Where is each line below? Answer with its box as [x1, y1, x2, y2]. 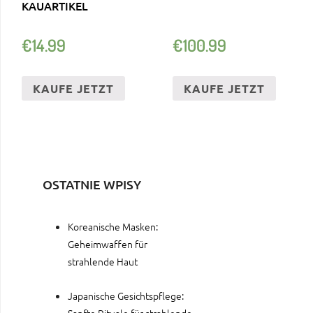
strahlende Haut [68, 254, 138, 269]
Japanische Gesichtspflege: [68, 288, 184, 303]
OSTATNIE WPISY [43, 176, 141, 193]
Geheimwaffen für [68, 237, 147, 252]
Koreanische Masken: [68, 219, 158, 234]
